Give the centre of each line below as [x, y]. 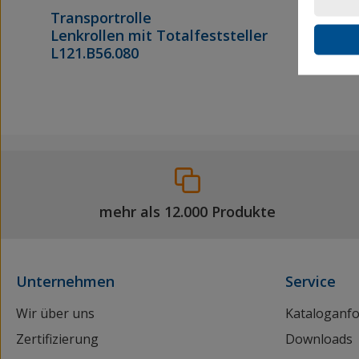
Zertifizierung [57, 339]
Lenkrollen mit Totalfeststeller [161, 36]
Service [311, 282]
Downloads [319, 339]
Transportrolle [103, 18]
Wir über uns [55, 314]
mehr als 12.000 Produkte [187, 211]
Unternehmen [65, 282]
